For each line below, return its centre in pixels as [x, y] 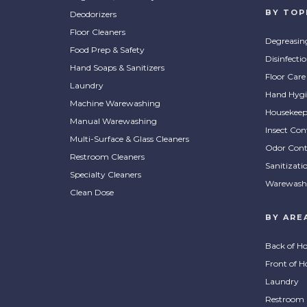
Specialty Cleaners [106, 174]
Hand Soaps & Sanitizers [117, 67]
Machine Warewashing [115, 103]
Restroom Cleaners [107, 157]
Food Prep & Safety [107, 50]
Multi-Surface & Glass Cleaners [130, 139]
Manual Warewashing [113, 121]
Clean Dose [92, 192]
